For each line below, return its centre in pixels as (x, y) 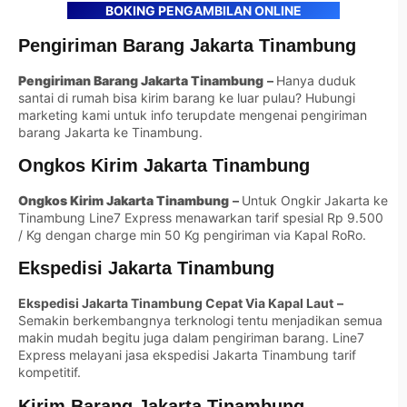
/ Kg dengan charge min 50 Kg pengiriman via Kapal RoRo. (192, 234)
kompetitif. (50, 372)
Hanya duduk (316, 80)
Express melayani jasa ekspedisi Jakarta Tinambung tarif (187, 355)
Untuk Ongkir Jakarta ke (315, 200)
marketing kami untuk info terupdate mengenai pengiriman (193, 114)
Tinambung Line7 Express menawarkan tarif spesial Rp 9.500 (201, 217)
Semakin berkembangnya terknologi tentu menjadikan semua (200, 321)
